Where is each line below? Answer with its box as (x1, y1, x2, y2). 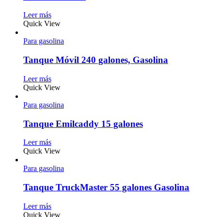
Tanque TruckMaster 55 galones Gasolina (23, 182, 189, 193)
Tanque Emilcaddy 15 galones (23, 118, 143, 129)
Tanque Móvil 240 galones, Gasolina (23, 55, 168, 65)
